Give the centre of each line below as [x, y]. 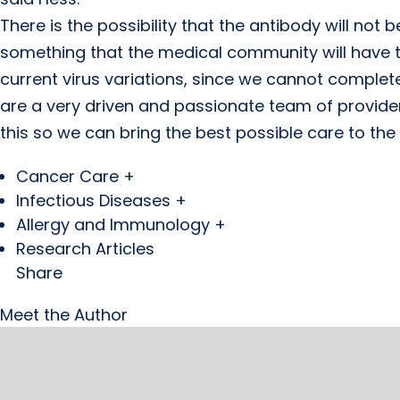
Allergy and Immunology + [121, 224]
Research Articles [85, 248]
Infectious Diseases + [101, 200]
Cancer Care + [75, 176]
